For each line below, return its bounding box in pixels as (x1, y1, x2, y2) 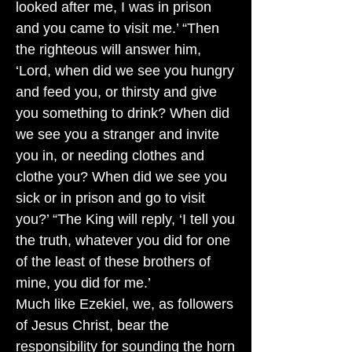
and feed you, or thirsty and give (16, 84, 217, 100)
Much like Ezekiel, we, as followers (16, 296, 233, 312)
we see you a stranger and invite (16, 126, 219, 142)
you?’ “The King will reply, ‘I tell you (16, 211, 235, 227)
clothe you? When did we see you (16, 169, 227, 185)
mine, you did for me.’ (16, 275, 151, 291)
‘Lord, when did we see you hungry (16, 63, 234, 79)
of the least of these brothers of (16, 254, 211, 269)
